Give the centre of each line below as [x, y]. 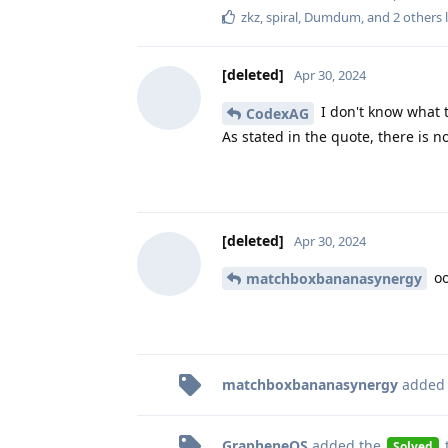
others [421, 16]
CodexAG [277, 113]
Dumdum [332, 16]
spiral [282, 16]
